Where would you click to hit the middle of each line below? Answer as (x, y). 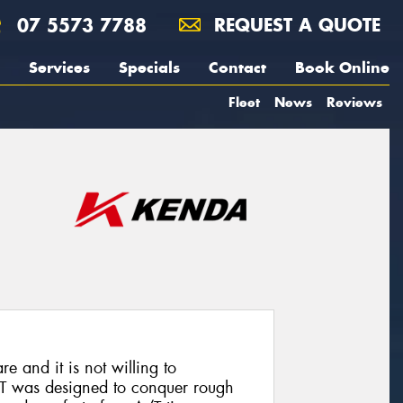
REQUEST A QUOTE (294, 25)
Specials (149, 67)
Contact (237, 67)
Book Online (342, 67)
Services (59, 67)
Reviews (354, 102)
